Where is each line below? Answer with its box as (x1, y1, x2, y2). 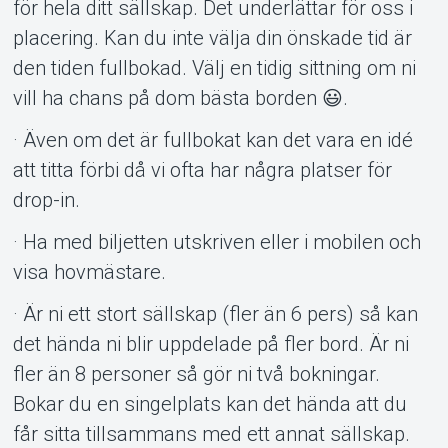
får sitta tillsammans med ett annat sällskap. (12, 421, 410, 446)
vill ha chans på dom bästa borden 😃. (12, 85, 348, 110)
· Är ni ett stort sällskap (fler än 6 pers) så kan (12, 301, 418, 326)
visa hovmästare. (12, 259, 166, 284)
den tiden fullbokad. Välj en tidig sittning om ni (12, 55, 416, 80)
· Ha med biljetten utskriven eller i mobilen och (12, 229, 421, 254)
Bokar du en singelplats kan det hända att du (12, 391, 407, 416)
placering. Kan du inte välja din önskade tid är (12, 25, 412, 50)
